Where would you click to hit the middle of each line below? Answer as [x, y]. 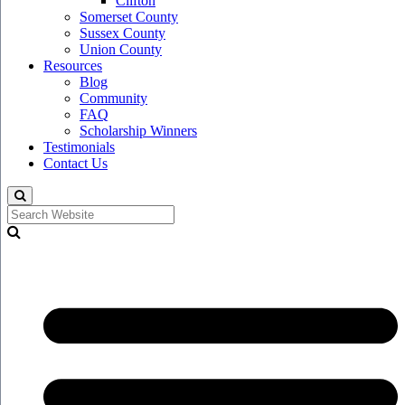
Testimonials [79, 147]
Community [113, 98]
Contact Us [75, 163]
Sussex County [122, 33]
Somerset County [129, 17]
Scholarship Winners [138, 131]
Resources [73, 66]
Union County [121, 49]
